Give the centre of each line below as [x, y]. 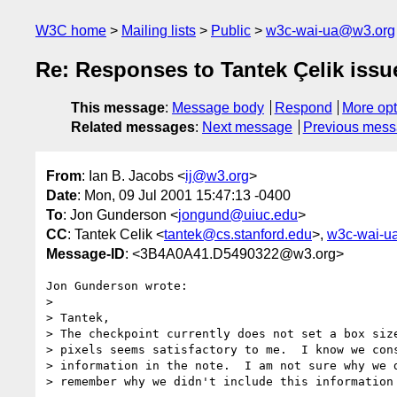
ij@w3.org [217, 175]
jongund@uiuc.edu [238, 214]
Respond [303, 108]
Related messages [133, 128]
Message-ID [86, 253]
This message [118, 108]
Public [231, 31]
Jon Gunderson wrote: [117, 285]
